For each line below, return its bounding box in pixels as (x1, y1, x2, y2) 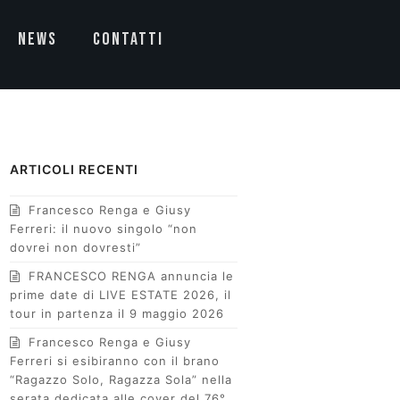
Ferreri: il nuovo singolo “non (10, 221, 198, 236)
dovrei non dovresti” (10, 240, 142, 254)
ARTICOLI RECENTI (10, 162, 139, 177)
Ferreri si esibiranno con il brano (10, 354, 221, 368)
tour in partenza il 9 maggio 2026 (10, 306, 225, 321)
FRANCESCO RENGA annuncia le (29, 269, 235, 283)
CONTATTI (92, 29, 163, 50)
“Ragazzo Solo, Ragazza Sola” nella (10, 372, 233, 387)
